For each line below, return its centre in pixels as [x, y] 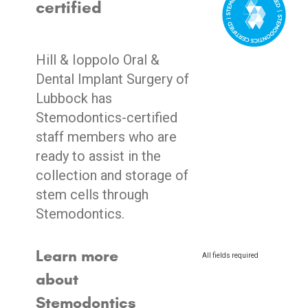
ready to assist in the [98, 156]
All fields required [231, 255]
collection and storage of [112, 175]
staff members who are [106, 137]
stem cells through [92, 195]
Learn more [77, 256]
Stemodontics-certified [106, 118]
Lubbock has [74, 98]
